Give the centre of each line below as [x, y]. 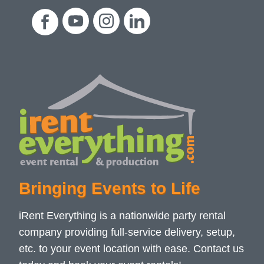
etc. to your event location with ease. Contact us [132, 249]
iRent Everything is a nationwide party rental [123, 216]
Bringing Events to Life [110, 189]
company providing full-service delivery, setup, [127, 232]
